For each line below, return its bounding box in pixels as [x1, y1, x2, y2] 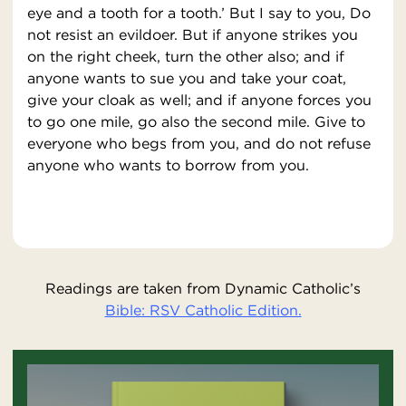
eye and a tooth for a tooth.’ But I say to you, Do [27, 4, 371, 23]
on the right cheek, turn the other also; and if [27, 47, 344, 66]
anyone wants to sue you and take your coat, [27, 69, 346, 88]
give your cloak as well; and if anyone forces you [27, 91, 372, 110]
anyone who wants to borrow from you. [27, 156, 309, 175]
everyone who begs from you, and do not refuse [27, 134, 371, 153]
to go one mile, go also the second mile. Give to [27, 112, 365, 131]
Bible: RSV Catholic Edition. [104, 301, 302, 320]
